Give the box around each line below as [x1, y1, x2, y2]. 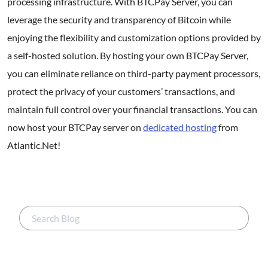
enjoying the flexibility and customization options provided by [7, 31, 261, 43]
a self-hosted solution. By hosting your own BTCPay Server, [7, 49, 248, 61]
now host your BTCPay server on [7, 121, 143, 133]
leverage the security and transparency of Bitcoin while [7, 13, 231, 25]
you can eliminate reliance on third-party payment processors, [7, 67, 260, 79]
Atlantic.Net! [7, 139, 60, 151]
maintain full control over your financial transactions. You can [7, 103, 257, 115]
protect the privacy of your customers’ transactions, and [7, 85, 235, 97]
